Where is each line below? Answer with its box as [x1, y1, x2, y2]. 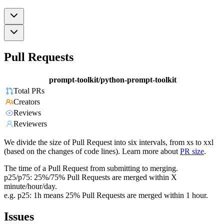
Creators [13, 97, 40, 106]
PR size [180, 147, 204, 156]
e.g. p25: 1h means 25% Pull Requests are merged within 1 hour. [4, 191, 208, 200]
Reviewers [13, 119, 47, 128]
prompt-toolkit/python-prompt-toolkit [49, 75, 176, 84]
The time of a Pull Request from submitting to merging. [4, 164, 178, 173]
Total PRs [13, 86, 44, 95]
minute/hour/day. [4, 182, 57, 191]
